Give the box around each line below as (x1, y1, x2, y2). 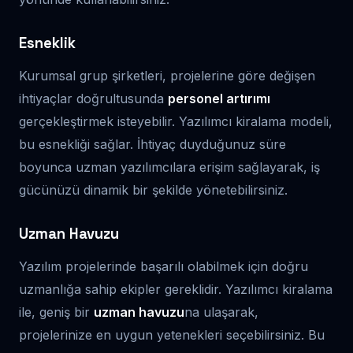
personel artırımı (168, 91, 270, 106)
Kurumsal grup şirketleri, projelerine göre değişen (19, 68, 315, 84)
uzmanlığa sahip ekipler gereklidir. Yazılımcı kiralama (19, 281, 333, 297)
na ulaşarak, (184, 304, 258, 320)
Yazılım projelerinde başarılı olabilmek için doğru (19, 258, 308, 274)
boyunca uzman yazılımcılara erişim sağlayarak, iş (19, 159, 320, 175)
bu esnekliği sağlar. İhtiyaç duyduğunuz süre (19, 136, 286, 152)
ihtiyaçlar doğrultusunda (19, 91, 168, 106)
